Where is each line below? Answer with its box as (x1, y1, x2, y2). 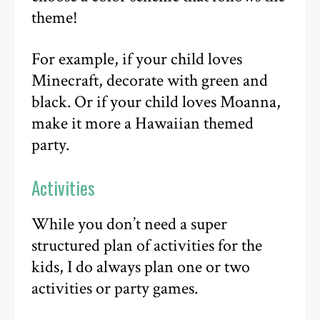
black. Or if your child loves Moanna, (31, 91, 281, 114)
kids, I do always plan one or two (31, 256, 251, 278)
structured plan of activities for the (31, 234, 263, 256)
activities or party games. (31, 277, 199, 299)
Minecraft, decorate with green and (31, 70, 269, 92)
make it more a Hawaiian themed (31, 113, 254, 135)
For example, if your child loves (31, 49, 243, 71)
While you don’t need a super (31, 213, 228, 235)
